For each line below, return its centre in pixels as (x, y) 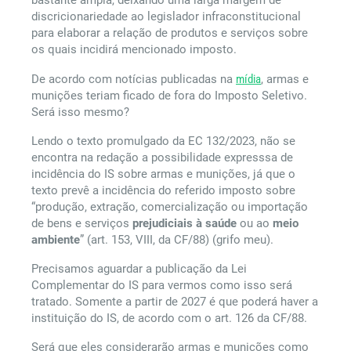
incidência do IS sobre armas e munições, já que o (163, 174)
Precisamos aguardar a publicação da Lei (139, 269)
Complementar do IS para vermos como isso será (162, 285)
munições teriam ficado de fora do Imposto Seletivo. (169, 96)
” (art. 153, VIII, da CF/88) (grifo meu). (177, 240)
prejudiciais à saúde (185, 223)
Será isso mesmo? (80, 112)
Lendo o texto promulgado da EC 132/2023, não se (163, 141)
